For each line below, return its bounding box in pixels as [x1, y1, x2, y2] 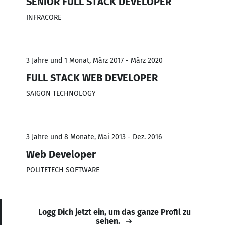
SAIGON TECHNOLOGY [26, 89, 96, 98]
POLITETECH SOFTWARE [26, 165, 99, 174]
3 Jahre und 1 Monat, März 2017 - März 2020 [26, 56, 163, 65]
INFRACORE [26, 13, 61, 22]
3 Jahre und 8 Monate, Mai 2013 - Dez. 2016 [26, 132, 162, 141]
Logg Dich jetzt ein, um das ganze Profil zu [38, 207, 191, 217]
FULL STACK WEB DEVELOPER [26, 71, 158, 84]
